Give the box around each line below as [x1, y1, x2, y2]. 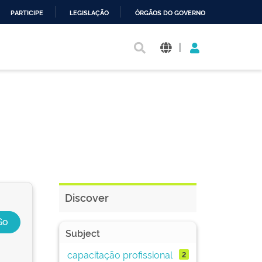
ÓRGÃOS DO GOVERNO [135, 9, 205, 17]
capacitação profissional [67, 247, 173, 261]
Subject [65, 226, 100, 239]
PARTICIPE [11, 9, 43, 17]
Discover [65, 190, 109, 204]
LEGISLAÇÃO [70, 9, 109, 17]
